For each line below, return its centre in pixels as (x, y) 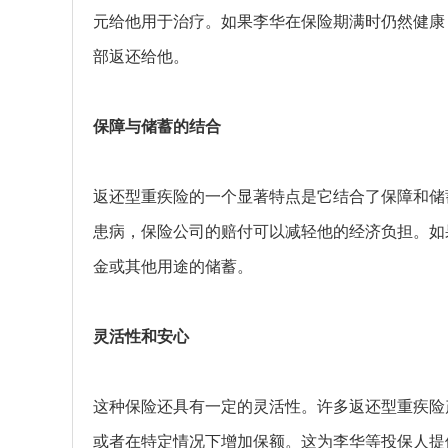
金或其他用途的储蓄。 (173, 266)
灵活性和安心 (141, 336)
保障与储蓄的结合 (157, 126)
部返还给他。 (141, 56)
